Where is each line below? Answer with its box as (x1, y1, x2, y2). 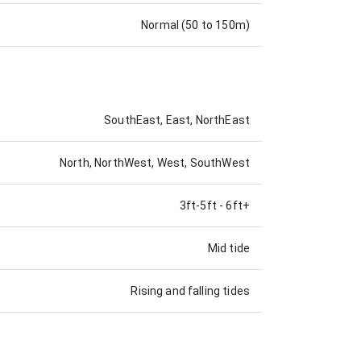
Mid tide (207, 241, 250, 255)
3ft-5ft (179, 198, 217, 212)
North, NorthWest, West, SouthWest (60, 156, 250, 169)
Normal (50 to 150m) (141, 19, 250, 32)
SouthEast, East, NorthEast (104, 113, 250, 127)
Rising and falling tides (131, 284, 250, 297)
